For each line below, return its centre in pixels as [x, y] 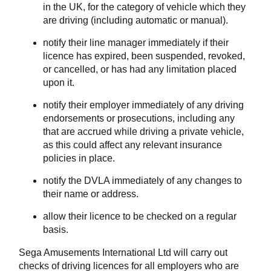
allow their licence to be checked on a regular [140, 217]
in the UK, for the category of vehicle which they [144, 7]
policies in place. [79, 158]
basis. [56, 230]
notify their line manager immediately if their [136, 43]
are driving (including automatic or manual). [135, 21]
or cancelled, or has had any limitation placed [140, 70]
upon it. [59, 83]
